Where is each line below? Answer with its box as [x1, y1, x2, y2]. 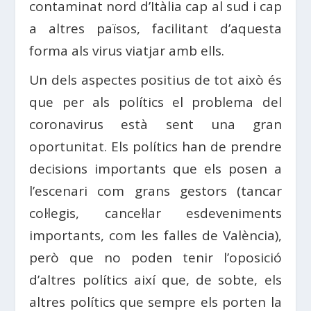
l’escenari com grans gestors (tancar [29, 182, 282, 201]
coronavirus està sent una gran [29, 115, 282, 134]
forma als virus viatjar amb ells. [29, 42, 225, 60]
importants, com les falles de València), [29, 226, 282, 245]
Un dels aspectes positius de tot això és [29, 71, 282, 90]
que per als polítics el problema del [29, 93, 282, 112]
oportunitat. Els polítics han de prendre [29, 137, 282, 156]
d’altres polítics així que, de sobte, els [29, 271, 282, 289]
